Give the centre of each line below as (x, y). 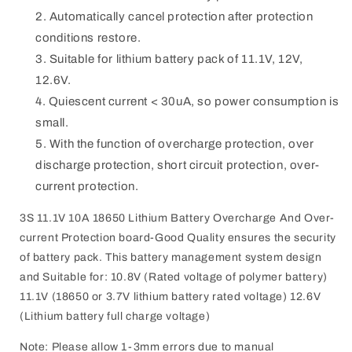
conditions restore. (88, 37)
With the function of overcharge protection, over (181, 143)
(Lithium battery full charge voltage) (115, 316)
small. (52, 122)
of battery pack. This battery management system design (171, 257)
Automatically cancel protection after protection (181, 16)
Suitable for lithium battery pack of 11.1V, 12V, (176, 59)
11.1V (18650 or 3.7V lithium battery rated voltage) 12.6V (170, 296)
